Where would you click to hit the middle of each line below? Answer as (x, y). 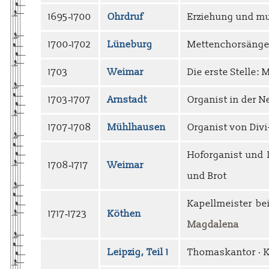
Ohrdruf (125, 17)
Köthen (124, 213)
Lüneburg (130, 44)
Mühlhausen (137, 127)
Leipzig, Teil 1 (138, 252)
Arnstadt (127, 99)
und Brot (207, 176)
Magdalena (213, 224)
